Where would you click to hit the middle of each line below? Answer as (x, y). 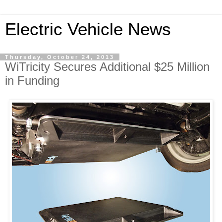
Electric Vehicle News (88, 29)
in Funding (32, 81)
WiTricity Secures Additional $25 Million (107, 67)
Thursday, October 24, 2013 (60, 57)
